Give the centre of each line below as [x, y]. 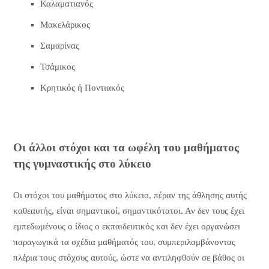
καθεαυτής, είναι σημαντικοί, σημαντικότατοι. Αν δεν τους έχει [128, 210]
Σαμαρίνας [59, 45]
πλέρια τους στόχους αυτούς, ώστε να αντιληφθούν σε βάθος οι [128, 257]
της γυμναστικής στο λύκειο [82, 164]
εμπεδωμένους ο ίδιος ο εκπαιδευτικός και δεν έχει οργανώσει [126, 226]
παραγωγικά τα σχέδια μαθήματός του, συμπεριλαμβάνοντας [124, 242]
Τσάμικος [57, 66]
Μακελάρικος [65, 24]
